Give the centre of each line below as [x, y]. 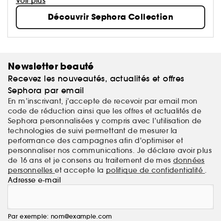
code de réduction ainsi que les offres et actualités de [105, 111]
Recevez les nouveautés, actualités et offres [96, 79]
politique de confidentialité [155, 170]
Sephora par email [46, 91]
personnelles [32, 170]
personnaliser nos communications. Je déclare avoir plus [110, 151]
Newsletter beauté [51, 67]
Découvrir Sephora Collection [110, 17]
